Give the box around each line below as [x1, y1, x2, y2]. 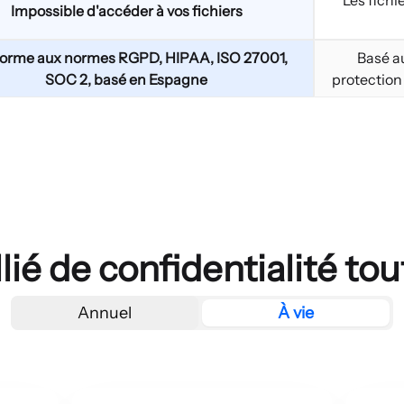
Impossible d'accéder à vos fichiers [10, 2, 243, 20]
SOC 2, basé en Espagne [45, 70, 207, 88]
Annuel [78, 303, 133, 323]
